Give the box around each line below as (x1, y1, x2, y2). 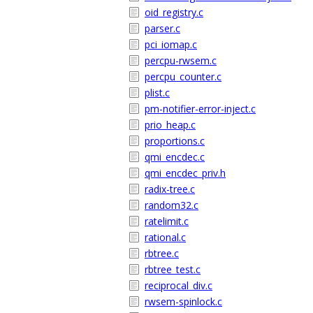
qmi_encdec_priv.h (145, 166, 226, 180)
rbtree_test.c (145, 263, 201, 276)
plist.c (145, 86, 170, 99)
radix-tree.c (145, 182, 195, 196)
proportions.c (145, 134, 205, 147)
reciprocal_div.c (145, 279, 212, 292)
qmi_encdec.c (145, 150, 205, 163)
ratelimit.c (145, 214, 189, 228)
